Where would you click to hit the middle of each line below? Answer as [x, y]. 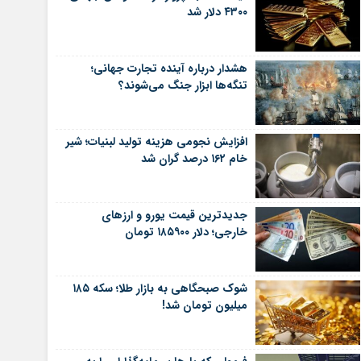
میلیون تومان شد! [204, 305]
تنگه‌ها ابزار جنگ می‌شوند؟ [183, 85]
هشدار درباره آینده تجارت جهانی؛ [169, 68]
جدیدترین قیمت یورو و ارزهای [174, 215]
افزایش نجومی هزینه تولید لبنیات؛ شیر [156, 142]
